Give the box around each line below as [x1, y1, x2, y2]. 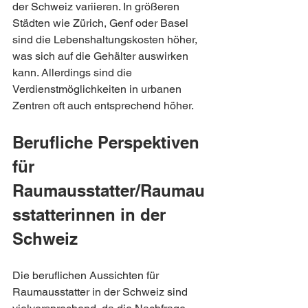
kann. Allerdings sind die [12, 66, 135, 79]
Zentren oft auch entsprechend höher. [12, 99, 194, 112]
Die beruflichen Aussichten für [12, 269, 162, 282]
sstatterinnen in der [12, 205, 170, 224]
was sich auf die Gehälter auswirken [12, 49, 191, 63]
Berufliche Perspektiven [12, 133, 204, 152]
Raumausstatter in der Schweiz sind [12, 285, 190, 298]
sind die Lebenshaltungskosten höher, [12, 33, 200, 46]
